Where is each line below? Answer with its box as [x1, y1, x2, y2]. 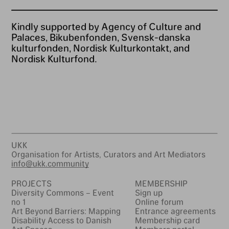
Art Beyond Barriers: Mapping [11, 206, 121, 216]
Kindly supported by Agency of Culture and [11, 20, 201, 32]
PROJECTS [11, 178, 52, 189]
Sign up [135, 188, 163, 198]
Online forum [135, 197, 184, 207]
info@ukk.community [11, 158, 89, 168]
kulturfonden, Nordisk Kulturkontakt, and [11, 42, 190, 53]
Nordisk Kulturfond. [11, 53, 97, 64]
